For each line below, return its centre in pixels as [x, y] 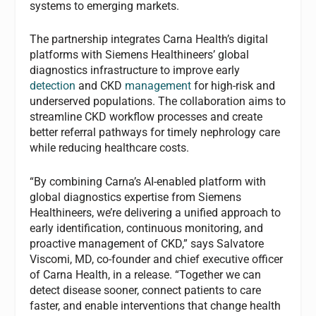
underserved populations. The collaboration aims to [158, 102]
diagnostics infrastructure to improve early [135, 71]
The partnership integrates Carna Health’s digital [149, 39]
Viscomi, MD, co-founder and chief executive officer [157, 259]
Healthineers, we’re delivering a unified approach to [156, 212]
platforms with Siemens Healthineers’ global [140, 55]
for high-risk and [233, 86]
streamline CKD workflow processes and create [146, 117]
